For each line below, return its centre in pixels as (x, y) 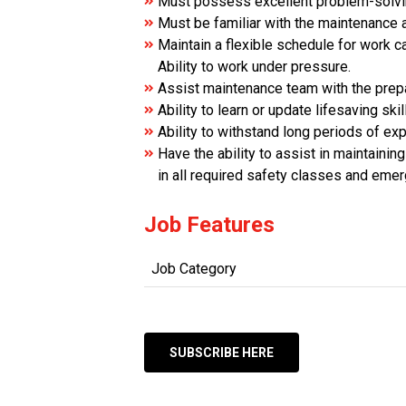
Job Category (194, 269)
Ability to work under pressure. (254, 67)
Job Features (209, 225)
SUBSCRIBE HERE (222, 353)
